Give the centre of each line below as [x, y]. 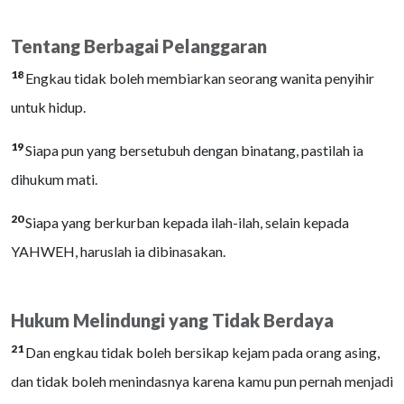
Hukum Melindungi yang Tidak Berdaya [172, 320]
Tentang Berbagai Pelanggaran [139, 46]
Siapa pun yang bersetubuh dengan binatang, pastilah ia [194, 150]
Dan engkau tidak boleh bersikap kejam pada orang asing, [202, 352]
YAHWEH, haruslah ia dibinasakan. [118, 251]
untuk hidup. [48, 107]
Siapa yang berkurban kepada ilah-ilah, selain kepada [187, 222]
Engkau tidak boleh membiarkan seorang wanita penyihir [200, 78]
